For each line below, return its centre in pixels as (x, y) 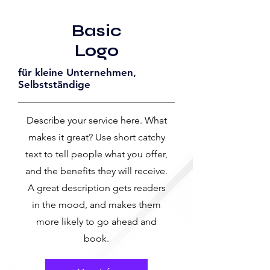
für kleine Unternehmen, (77, 72)
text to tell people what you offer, (96, 154)
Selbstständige (54, 84)
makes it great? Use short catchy (96, 137)
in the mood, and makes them (96, 204)
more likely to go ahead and (96, 221)
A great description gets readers (96, 187)
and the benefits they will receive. (96, 171)
